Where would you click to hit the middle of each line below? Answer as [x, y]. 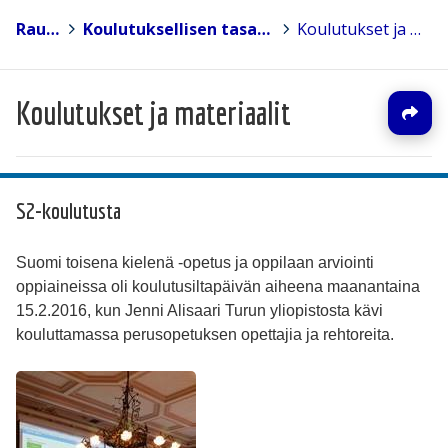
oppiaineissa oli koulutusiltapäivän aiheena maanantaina [218, 287]
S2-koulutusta [68, 211]
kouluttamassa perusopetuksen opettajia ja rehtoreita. [205, 335]
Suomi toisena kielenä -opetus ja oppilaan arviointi [195, 263]
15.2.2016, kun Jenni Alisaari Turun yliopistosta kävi [199, 311]
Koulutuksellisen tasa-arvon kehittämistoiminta [263, 29]
